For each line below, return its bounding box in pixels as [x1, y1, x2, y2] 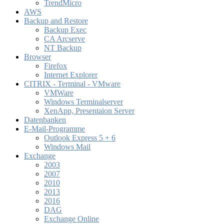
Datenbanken [24, 115, 66, 124]
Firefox [44, 61, 67, 70]
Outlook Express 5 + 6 [44, 133, 115, 142]
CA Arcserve [44, 34, 85, 43]
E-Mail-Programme [24, 124, 85, 133]
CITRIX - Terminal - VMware [24, 79, 120, 88]
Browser [24, 52, 51, 61]
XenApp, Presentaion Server [44, 106, 134, 115]
